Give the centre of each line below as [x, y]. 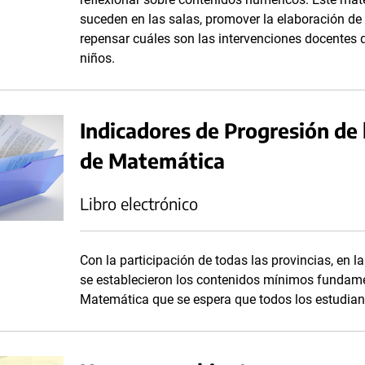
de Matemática [152, 160]
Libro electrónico [139, 203]
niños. [99, 58]
